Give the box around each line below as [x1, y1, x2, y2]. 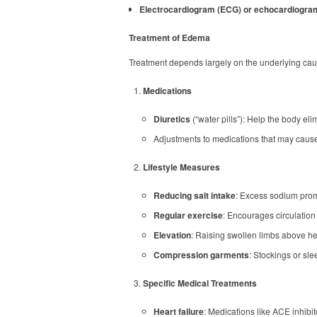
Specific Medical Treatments [143, 277, 257, 289]
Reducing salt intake [154, 189, 236, 202]
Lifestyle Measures [143, 161, 220, 173]
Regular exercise [154, 209, 223, 221]
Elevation [154, 229, 191, 241]
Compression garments [154, 248, 249, 261]
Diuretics [154, 113, 190, 125]
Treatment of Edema [129, 31, 210, 44]
